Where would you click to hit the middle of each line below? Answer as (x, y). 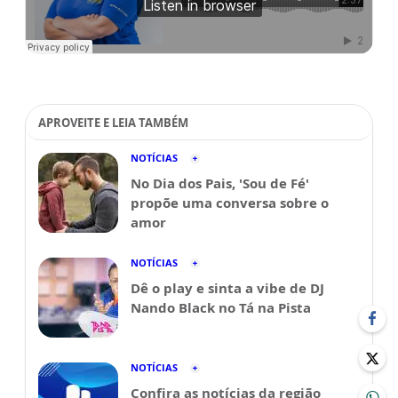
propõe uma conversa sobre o (230, 203)
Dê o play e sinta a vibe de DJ (227, 288)
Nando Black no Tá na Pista (221, 307)
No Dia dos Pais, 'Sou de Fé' (220, 183)
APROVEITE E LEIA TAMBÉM (113, 123)
